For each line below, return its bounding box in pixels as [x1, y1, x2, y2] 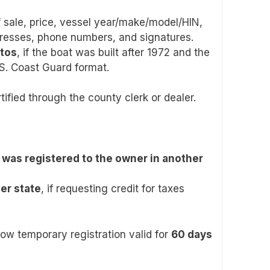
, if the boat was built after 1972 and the [17, 46, 210, 59]
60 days [171, 228, 212, 240]
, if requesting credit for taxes [41, 183, 184, 195]
